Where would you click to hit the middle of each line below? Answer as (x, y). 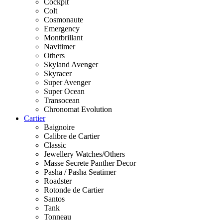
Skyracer (58, 73)
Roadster (58, 181)
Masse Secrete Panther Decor (90, 163)
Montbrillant (63, 38)
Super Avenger (67, 82)
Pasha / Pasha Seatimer (80, 172)
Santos (54, 199)
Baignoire (59, 127)
